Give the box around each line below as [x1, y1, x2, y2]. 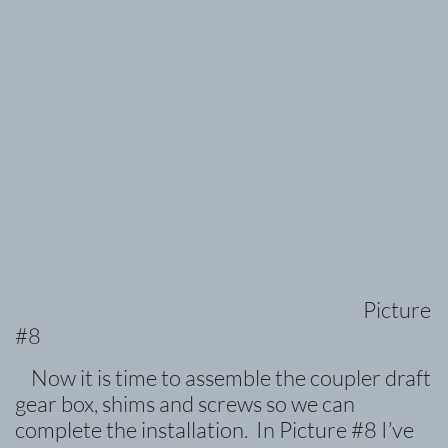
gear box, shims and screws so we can [15, 390, 355, 417]
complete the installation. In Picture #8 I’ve [15, 416, 414, 443]
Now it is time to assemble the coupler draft [15, 364, 431, 391]
